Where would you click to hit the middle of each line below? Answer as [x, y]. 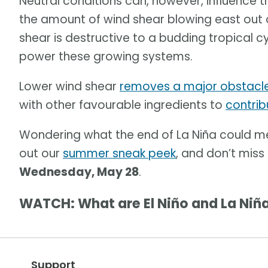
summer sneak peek [119, 153]
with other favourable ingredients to [122, 105]
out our [41, 153]
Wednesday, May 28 [79, 172]
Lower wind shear [69, 86]
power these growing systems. [106, 56]
